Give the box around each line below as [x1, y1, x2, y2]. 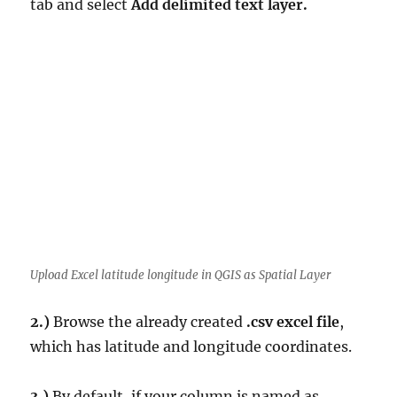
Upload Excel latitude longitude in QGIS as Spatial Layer [30, 268, 331, 284]
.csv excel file [246, 313, 340, 331]
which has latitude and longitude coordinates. [30, 338, 353, 356]
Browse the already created [50, 313, 247, 331]
